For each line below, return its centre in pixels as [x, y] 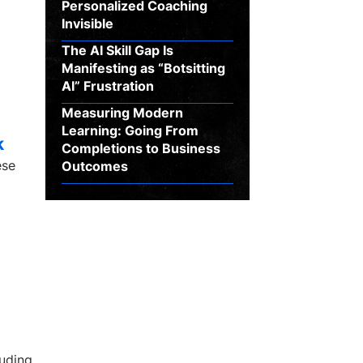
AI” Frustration [108, 86]
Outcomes [95, 166]
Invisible [88, 23]
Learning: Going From [130, 130]
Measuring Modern [123, 113]
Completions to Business [141, 148]
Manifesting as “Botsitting [144, 68]
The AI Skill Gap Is [118, 50]
